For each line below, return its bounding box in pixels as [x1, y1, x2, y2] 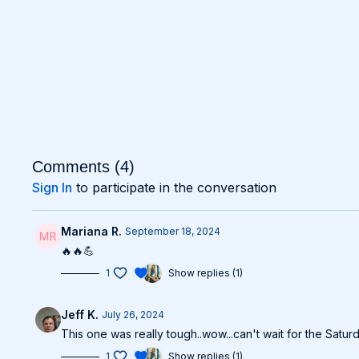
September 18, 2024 [125, 225, 221, 237]
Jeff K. [61, 308, 99, 321]
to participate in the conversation [72, 179, 277, 196]
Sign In [32, 179, 73, 196]
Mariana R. [61, 224, 123, 238]
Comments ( [32, 158, 121, 175]
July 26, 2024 [102, 309, 165, 321]
